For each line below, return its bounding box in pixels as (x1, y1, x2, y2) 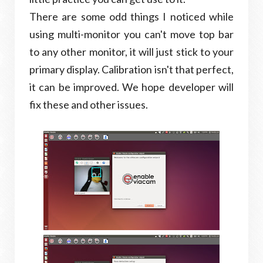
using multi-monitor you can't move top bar (29, 28, 234, 41)
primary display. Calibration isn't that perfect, (29, 63, 234, 76)
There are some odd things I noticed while (29, 10, 234, 23)
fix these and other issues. (29, 98, 148, 111)
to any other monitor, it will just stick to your (29, 45, 234, 58)
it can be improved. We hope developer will (29, 80, 234, 93)
